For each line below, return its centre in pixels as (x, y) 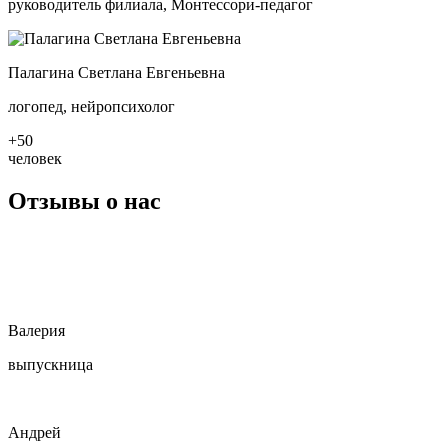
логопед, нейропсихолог (91, 106)
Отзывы (54, 200)
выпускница (50, 365)
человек (35, 158)
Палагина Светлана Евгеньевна (116, 72)
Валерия (36, 331)
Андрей (34, 433)
